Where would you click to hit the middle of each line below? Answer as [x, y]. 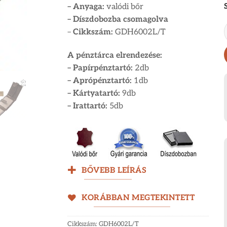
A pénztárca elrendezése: [115, 56]
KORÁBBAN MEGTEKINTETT [138, 198]
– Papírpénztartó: [100, 68]
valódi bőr [124, 7]
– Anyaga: [86, 7]
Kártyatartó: [97, 94]
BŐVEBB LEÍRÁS [114, 170]
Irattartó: [90, 106]
